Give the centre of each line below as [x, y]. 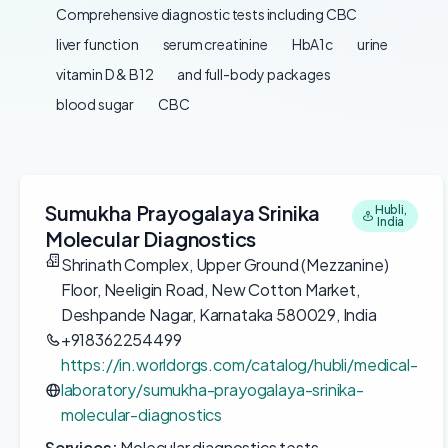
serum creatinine [215, 44]
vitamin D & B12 [105, 74]
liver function [97, 44]
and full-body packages [254, 74]
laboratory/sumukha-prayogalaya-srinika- [212, 389]
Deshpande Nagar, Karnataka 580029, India [218, 314]
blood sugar [95, 104]
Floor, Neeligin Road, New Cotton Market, [210, 289]
